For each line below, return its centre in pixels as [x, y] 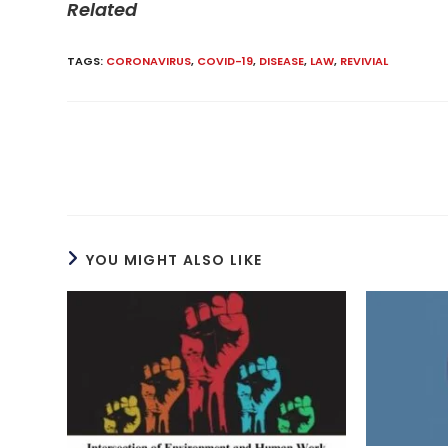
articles [92, 178]
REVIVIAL [364, 61]
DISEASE [282, 61]
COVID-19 [225, 61]
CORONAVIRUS [149, 61]
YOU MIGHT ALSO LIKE [174, 260]
